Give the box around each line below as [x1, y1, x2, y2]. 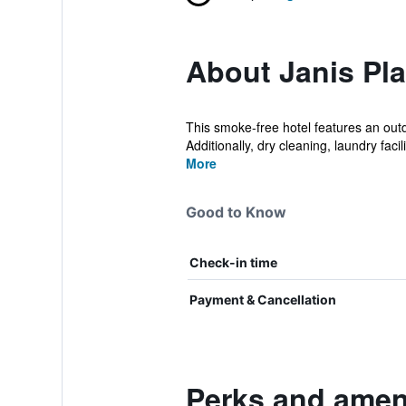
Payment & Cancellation [188, 292, 336, 307]
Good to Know [185, 203, 286, 221]
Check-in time [188, 255, 277, 270]
